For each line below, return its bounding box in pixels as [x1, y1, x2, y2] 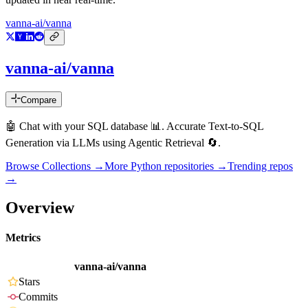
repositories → [162, 160, 228, 173]
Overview [5, 198, 74, 217]
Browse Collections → [5, 160, 104, 173]
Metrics [5, 232, 41, 244]
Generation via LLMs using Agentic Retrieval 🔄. [5, 137, 221, 149]
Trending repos [228, 160, 293, 173]
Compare [21, 95, 56, 106]
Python [131, 160, 162, 173]
